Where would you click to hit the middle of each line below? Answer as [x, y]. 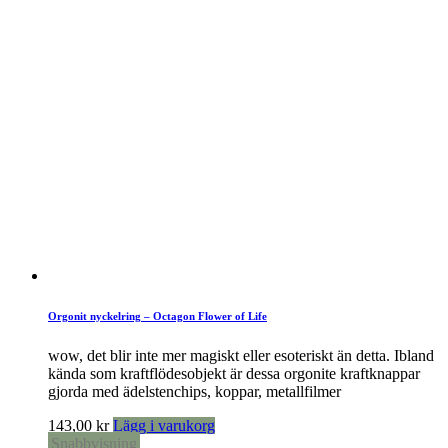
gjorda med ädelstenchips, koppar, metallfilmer [194, 391]
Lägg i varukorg [164, 425]
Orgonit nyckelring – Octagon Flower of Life [157, 315]
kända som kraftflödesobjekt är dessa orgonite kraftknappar [234, 373]
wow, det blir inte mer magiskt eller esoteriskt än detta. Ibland [241, 355]
